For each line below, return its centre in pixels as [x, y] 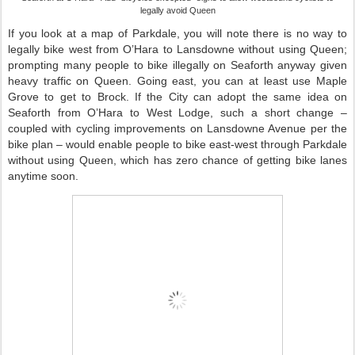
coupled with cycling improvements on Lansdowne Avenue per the [177, 128]
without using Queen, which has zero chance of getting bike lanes [177, 160]
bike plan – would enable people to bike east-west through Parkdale [177, 144]
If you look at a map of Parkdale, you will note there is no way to [177, 33]
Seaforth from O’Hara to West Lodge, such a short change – [177, 113]
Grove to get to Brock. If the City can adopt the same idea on [177, 97]
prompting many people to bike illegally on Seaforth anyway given [177, 65]
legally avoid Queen [177, 10]
